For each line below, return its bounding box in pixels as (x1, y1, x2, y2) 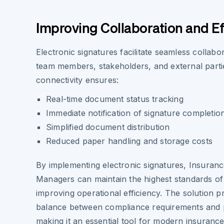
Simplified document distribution (46, 122, 170, 132)
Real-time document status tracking (46, 94, 183, 104)
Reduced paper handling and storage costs (46, 136, 212, 146)
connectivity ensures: (36, 75, 119, 85)
